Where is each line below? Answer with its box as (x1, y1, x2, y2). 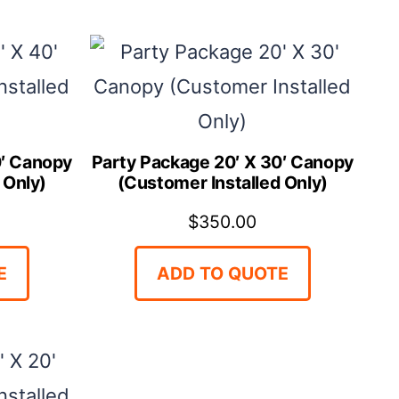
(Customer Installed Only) (117, 171, 328, 193)
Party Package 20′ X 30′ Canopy (91, 151, 354, 173)
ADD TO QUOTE (156, 262, 289, 284)
